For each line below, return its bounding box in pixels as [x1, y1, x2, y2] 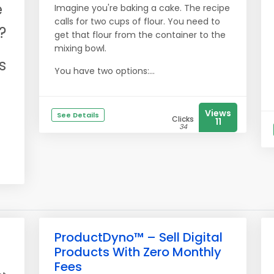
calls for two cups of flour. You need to [54, 15, 220, 28]
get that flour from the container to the [54, 29, 226, 41]
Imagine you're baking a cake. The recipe [54, 2, 230, 14]
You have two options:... [54, 65, 155, 77]
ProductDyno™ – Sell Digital [54, 229, 223, 246]
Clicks [172, 114, 194, 124]
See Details [57, 110, 99, 120]
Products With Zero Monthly [54, 243, 221, 261]
